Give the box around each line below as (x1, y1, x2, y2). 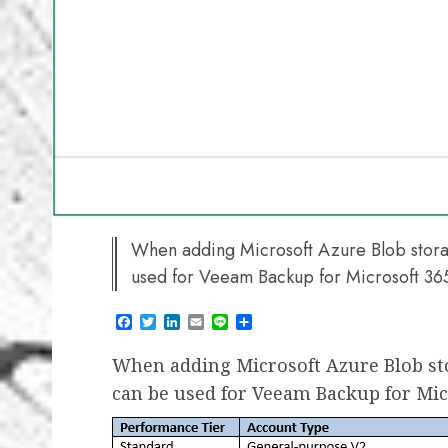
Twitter (156, 309, 201, 333)
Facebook (132, 309, 199, 333)
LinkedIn (180, 309, 236, 333)
